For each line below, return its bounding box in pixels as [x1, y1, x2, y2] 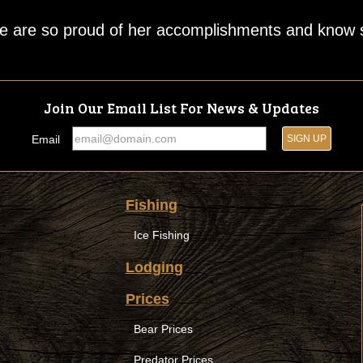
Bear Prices [133, 322, 193, 335]
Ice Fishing [133, 228, 190, 241]
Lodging [125, 259, 183, 275]
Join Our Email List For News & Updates [44, 98, 319, 117]
